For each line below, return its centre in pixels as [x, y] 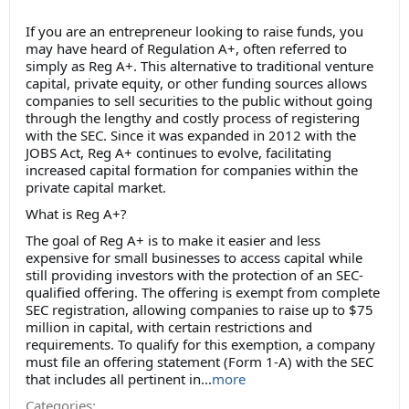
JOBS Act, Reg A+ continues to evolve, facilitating [178, 153]
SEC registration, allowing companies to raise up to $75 [199, 310]
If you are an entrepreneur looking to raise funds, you [194, 31]
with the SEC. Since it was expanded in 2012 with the [191, 136]
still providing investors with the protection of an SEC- [194, 275]
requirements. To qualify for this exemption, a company [200, 345]
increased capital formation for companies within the [192, 170]
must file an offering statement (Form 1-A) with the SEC [199, 362]
